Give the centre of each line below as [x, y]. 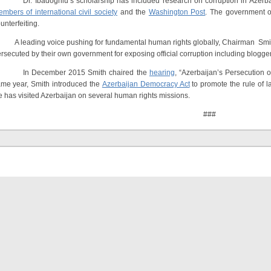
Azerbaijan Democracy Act [146, 84]
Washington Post [177, 12]
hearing [162, 73]
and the [133, 12]
